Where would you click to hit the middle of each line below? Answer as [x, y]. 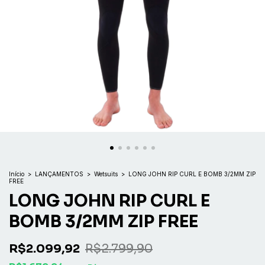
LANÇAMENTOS [59, 174]
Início [17, 174]
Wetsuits [106, 174]
